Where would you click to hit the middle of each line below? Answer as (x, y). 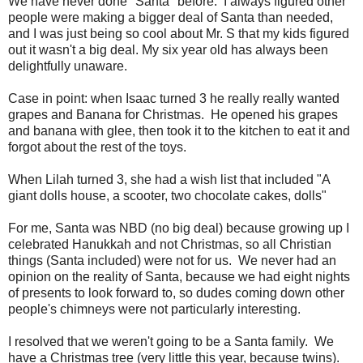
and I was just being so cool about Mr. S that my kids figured (179, 34)
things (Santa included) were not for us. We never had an (172, 261)
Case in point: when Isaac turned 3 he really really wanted (174, 99)
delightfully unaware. (71, 66)
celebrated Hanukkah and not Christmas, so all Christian (170, 245)
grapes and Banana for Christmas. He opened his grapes (173, 115)
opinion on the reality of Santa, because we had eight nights (179, 277)
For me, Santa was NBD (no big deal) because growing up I (179, 228)
